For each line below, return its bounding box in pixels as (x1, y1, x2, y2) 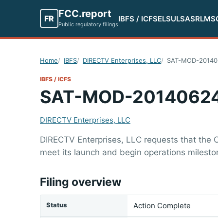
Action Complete (133, 201, 191, 210)
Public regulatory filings (58, 20, 118, 28)
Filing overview (40, 175, 122, 189)
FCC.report (58, 7, 111, 19)
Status (46, 201, 67, 209)
